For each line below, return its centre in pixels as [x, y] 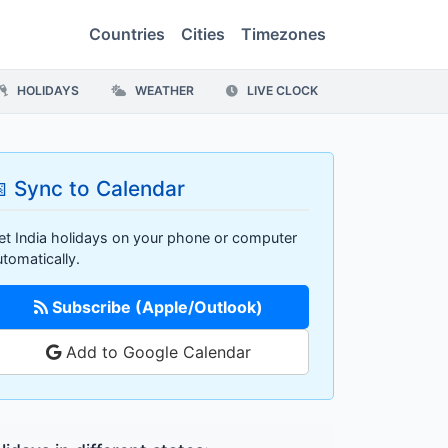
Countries [127, 34]
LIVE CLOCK [281, 91]
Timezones [283, 34]
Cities [203, 34]
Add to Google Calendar [155, 352]
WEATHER [163, 91]
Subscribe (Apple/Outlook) [155, 307]
